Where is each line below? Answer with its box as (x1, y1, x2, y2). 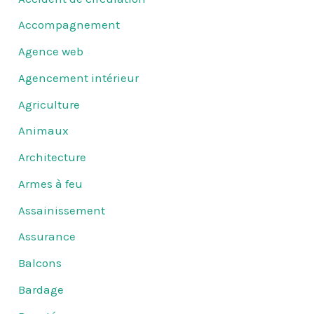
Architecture (18, 150, 87, 165)
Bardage (18, 282, 64, 296)
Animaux (18, 123, 69, 138)
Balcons (18, 256, 62, 271)
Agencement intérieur (18, 70, 139, 85)
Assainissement (18, 203, 106, 217)
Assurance (18, 229, 76, 244)
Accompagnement (18, 18, 121, 32)
